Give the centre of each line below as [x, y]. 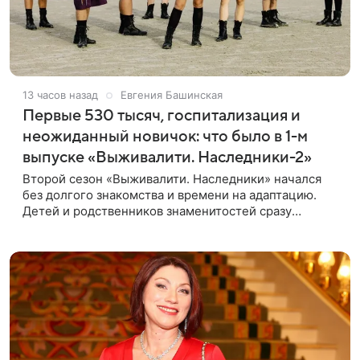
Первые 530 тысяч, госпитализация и [162, 115]
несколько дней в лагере [96, 243]
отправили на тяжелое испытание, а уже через [162, 227]
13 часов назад [60, 94]
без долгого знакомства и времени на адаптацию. [170, 194]
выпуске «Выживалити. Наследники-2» [167, 157]
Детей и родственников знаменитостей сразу [157, 211]
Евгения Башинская [172, 94]
